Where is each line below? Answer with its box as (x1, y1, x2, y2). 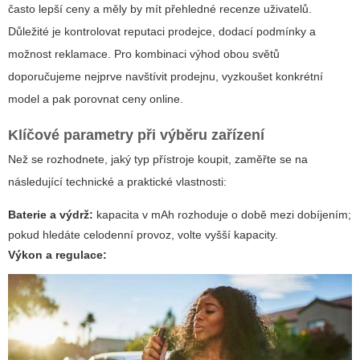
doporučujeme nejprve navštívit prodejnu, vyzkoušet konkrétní (8, 69, 323, 83)
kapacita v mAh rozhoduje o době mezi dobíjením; (93, 207, 351, 221)
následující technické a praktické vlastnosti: (8, 174, 227, 188)
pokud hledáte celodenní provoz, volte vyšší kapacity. (8, 227, 278, 241)
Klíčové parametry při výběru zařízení (8, 126, 264, 143)
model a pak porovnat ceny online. (8, 92, 183, 105)
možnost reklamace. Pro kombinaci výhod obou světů (8, 47, 280, 60)
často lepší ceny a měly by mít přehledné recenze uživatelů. (8, 2, 312, 15)
